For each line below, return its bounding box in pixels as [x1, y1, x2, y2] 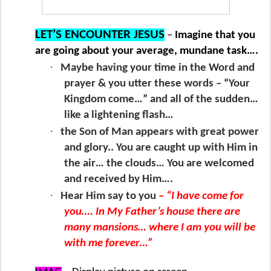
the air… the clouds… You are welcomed [64, 158, 254, 170]
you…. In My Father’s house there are [64, 206, 240, 218]
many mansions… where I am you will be [64, 222, 255, 234]
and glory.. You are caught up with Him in [64, 142, 258, 154]
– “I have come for [158, 191, 244, 203]
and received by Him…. [64, 174, 175, 186]
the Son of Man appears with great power [60, 126, 259, 139]
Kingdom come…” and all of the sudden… [64, 94, 258, 106]
